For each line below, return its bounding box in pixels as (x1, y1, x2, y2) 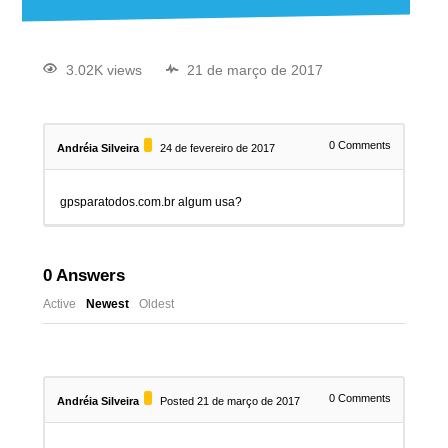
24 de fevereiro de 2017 (159, 142, 275, 155)
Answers (51, 266, 125, 286)
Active (42, 297, 76, 312)
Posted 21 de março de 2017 (159, 395, 300, 408)
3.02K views (65, 62, 142, 79)
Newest (85, 297, 129, 312)
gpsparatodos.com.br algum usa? (59, 195, 242, 210)
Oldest (138, 297, 174, 312)
